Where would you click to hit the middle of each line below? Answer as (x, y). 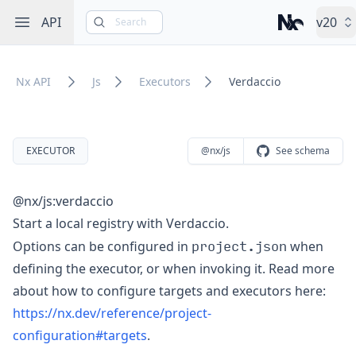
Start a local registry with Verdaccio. (121, 223)
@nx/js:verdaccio (63, 201)
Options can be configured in (102, 246)
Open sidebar (53, 21)
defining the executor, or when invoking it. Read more (174, 269)
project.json (239, 245)
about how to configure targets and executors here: (169, 291)
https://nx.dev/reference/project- (112, 313)
